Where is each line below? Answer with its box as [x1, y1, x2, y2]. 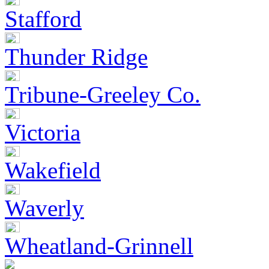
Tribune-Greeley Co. [5, 81, 201, 107]
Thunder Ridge [5, 43, 148, 70]
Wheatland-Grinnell [5, 232, 193, 259]
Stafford [5, 5, 82, 32]
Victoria [5, 119, 80, 145]
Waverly [5, 195, 84, 221]
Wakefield [5, 157, 101, 183]
